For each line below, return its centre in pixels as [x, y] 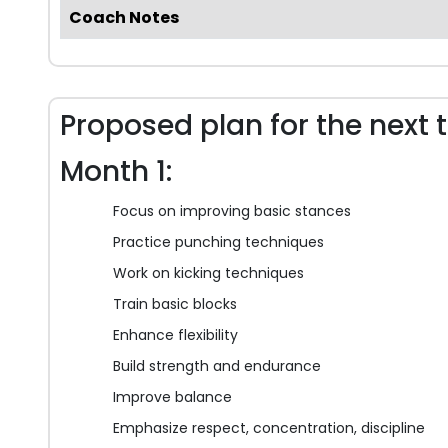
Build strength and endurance [217, 366]
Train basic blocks [175, 304]
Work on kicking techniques [208, 273]
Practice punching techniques [218, 242]
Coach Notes [124, 18]
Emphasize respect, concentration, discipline [269, 428]
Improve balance [172, 397]
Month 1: [116, 172]
